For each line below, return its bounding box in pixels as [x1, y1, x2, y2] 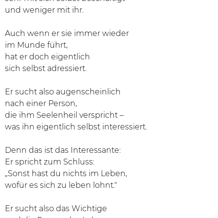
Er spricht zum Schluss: [5, 157, 94, 166]
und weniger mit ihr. [5, 5, 84, 15]
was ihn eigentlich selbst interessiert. [5, 122, 147, 131]
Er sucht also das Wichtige [5, 204, 107, 213]
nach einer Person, [5, 99, 77, 108]
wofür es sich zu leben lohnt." [5, 181, 117, 190]
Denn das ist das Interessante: [5, 145, 121, 155]
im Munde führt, [5, 40, 68, 50]
